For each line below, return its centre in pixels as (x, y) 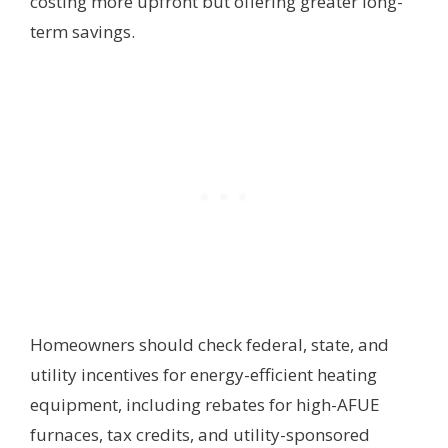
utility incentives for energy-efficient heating (203, 375)
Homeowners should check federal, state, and (209, 345)
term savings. (82, 31)
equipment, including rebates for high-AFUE (205, 405)
